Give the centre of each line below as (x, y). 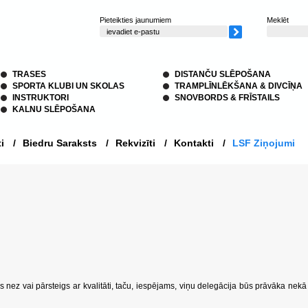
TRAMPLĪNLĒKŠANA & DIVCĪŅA (239, 86)
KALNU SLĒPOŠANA (54, 109)
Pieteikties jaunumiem (135, 20)
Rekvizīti (135, 143)
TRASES (29, 74)
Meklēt (278, 20)
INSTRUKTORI (41, 98)
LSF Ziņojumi (264, 143)
